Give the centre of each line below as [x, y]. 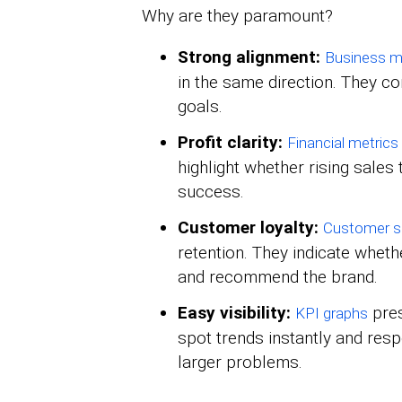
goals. [200, 107]
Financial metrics [342, 143]
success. [210, 192]
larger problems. [240, 363]
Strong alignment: [249, 57]
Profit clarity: [230, 143]
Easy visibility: [234, 313]
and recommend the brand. [277, 277]
